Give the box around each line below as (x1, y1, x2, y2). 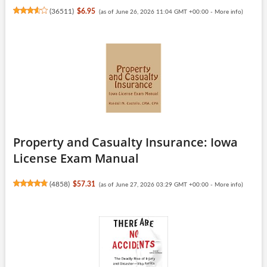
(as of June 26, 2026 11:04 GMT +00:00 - (98, 8, 215, 15)
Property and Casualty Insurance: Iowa (13, 133, 238, 150)
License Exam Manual (13, 150, 139, 166)
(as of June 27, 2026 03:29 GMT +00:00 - (98, 181, 215, 188)
